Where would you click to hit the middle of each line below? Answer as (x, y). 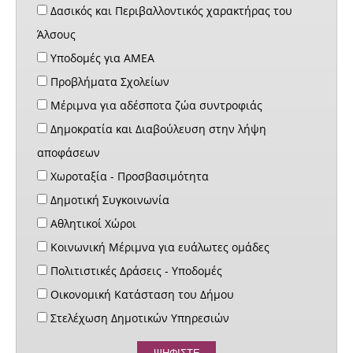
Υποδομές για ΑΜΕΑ (101, 58)
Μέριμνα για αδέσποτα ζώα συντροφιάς (155, 105)
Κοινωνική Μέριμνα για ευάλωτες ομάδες (158, 247)
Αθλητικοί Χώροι (92, 223)
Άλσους (56, 34)
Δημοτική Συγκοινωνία (108, 199)
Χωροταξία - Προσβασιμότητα (128, 176)
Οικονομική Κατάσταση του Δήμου (141, 294)
